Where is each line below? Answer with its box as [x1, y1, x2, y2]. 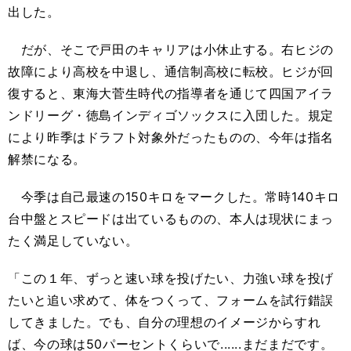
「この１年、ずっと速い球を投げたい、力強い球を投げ [8, 270, 335, 286]
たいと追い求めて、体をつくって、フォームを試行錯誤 [8, 292, 334, 308]
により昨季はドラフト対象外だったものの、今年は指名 [8, 129, 334, 145]
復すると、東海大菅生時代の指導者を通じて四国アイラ [8, 85, 334, 101]
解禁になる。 [8, 151, 86, 167]
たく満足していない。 [8, 233, 139, 248]
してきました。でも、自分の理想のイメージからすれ [8, 314, 321, 330]
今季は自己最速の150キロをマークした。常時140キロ [8, 189, 340, 204]
